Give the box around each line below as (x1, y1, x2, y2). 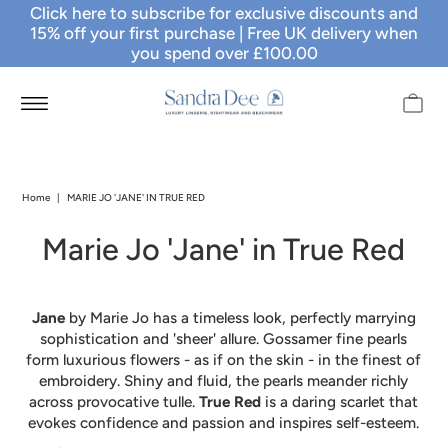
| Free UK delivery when (235, 23, 418, 43)
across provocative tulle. (29, 392, 200, 411)
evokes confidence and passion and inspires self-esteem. (28, 413, 420, 432)
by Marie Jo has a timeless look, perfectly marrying (68, 308, 416, 327)
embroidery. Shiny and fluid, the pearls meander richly (39, 371, 409, 390)
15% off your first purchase (30, 23, 235, 43)
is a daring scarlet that (265, 392, 419, 411)
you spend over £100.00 (130, 43, 318, 63)
